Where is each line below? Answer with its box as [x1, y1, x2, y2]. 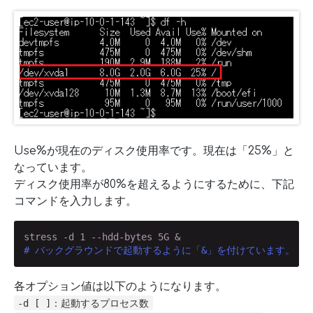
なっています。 [14, 161, 92, 175]
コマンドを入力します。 [14, 195, 137, 208]
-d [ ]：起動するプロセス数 [17, 297, 150, 309]
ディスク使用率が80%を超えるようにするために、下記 [14, 178, 294, 191]
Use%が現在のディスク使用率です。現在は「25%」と [14, 145, 294, 158]
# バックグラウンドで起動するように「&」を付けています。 [23, 244, 295, 256]
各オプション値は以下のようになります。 [14, 279, 226, 293]
